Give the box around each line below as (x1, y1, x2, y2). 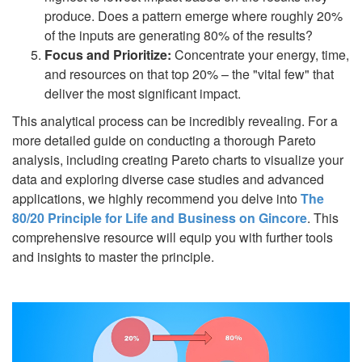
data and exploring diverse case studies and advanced (12, 169, 324, 188)
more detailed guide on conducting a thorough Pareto (12, 130, 316, 149)
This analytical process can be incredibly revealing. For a (12, 111, 338, 130)
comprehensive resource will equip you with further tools (12, 227, 333, 246)
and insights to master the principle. (12, 246, 214, 266)
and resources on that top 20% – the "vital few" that (44, 64, 334, 83)
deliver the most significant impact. (44, 83, 241, 103)
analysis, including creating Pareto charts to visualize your (12, 149, 343, 169)
